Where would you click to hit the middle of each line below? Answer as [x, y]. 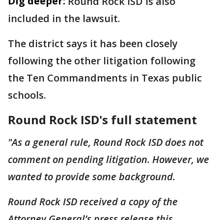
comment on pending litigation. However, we [109, 159]
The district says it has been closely [93, 43]
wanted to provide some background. [92, 177]
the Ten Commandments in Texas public [105, 78]
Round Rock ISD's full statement [102, 120]
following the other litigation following [102, 61]
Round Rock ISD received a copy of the [93, 202]
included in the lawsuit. [64, 18]
